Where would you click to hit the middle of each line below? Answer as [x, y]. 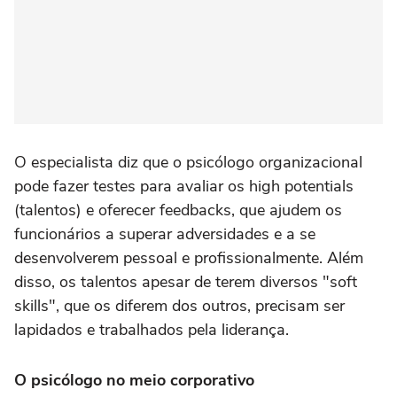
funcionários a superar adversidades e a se [165, 234]
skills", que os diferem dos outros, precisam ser [179, 306]
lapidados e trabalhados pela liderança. [152, 330]
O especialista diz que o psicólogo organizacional [188, 163]
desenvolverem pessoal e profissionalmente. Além [189, 258]
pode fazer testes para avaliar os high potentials [184, 187]
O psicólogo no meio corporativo [134, 381]
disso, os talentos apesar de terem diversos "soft [186, 282]
